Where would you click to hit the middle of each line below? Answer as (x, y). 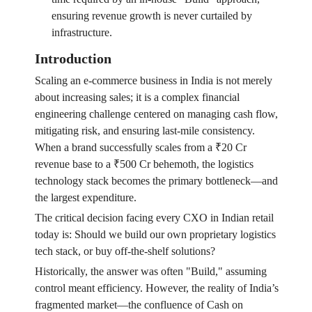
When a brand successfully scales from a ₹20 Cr (140, 148)
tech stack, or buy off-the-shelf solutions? (125, 251)
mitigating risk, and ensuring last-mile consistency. (145, 131)
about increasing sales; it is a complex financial (137, 97)
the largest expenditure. (85, 198)
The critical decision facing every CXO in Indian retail (154, 218)
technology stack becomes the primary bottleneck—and (156, 181)
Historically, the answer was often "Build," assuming (150, 272)
